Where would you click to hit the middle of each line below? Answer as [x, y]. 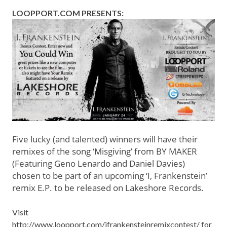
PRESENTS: [102, 13]
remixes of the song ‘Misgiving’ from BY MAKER [105, 151]
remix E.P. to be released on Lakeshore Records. [108, 187]
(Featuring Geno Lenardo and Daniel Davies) [99, 163]
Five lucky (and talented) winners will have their [105, 139]
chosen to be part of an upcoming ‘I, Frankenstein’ [110, 175]
